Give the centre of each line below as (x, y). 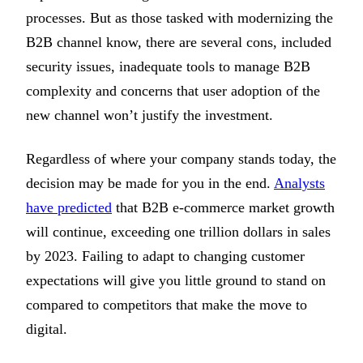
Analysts (299, 184)
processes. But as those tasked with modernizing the (179, 18)
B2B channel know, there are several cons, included (179, 42)
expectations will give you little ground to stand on (176, 281)
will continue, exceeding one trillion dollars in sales (178, 232)
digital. (47, 329)
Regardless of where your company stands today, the (181, 159)
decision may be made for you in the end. (150, 184)
